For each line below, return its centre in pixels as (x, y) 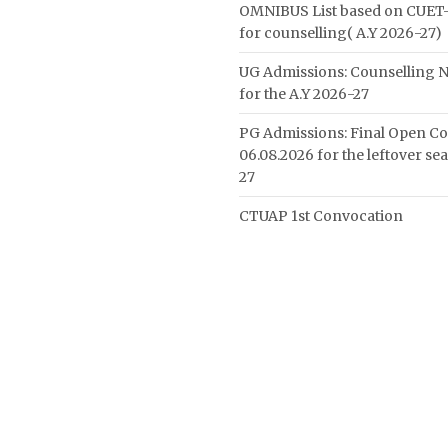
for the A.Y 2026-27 (304, 94)
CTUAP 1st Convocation (321, 216)
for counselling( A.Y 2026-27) (340, 33)
